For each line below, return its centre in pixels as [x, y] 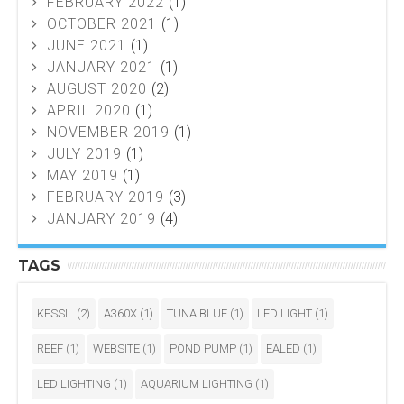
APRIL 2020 [89, 111]
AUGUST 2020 [97, 89]
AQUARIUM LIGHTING [198, 384]
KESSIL [57, 314]
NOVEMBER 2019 [108, 133]
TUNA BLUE [198, 314]
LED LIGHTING [75, 384]
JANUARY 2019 [101, 219]
